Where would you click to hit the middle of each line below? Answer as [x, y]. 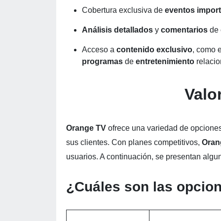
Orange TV [87, 128]
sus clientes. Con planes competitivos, [134, 142]
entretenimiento [166, 61]
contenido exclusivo [154, 50]
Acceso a [99, 50]
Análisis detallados [118, 30]
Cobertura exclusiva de [123, 10]
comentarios [185, 30]
